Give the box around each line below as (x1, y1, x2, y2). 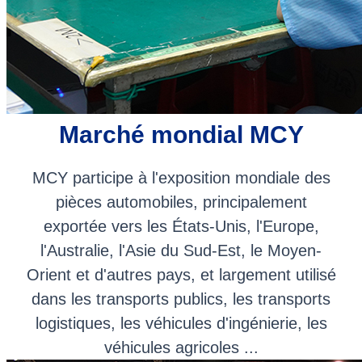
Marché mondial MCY (58, 120, 304, 148)
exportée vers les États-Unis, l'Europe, (43, 217, 319, 235)
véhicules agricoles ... (103, 338, 259, 356)
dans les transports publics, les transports (32, 289, 330, 308)
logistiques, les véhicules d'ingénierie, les (35, 314, 327, 332)
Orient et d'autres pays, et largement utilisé (26, 265, 336, 284)
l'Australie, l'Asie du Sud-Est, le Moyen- (40, 241, 322, 259)
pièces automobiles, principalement (55, 192, 307, 211)
